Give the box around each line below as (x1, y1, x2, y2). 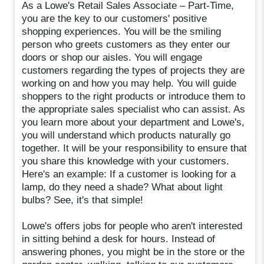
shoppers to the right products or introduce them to (22, 90, 246, 102)
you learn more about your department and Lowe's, (22, 116, 245, 128)
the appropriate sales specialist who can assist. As (22, 103, 246, 115)
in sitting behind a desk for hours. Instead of (22, 233, 216, 245)
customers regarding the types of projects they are (22, 64, 245, 76)
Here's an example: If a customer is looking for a (22, 168, 236, 180)
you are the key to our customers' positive (22, 12, 207, 24)
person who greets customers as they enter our (22, 38, 231, 50)
